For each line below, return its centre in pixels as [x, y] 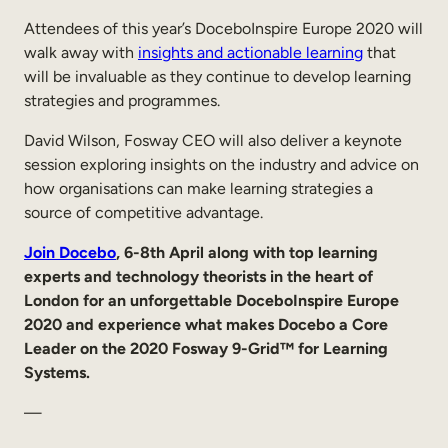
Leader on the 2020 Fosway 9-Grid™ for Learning [206, 348]
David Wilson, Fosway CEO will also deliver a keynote [213, 140]
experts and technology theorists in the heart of [198, 276]
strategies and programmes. [122, 100]
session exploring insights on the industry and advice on [221, 164]
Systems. [57, 372]
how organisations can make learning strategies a [198, 188]
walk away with [81, 52]
